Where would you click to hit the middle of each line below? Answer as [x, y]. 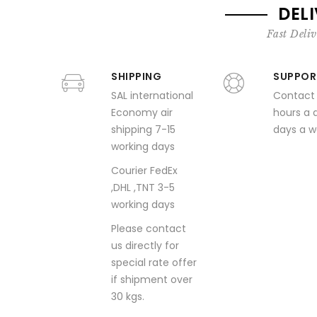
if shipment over [152, 279]
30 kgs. [128, 296]
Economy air [142, 113]
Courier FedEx [144, 171]
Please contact [149, 229]
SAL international [152, 96]
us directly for [145, 246]
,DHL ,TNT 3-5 [143, 188]
